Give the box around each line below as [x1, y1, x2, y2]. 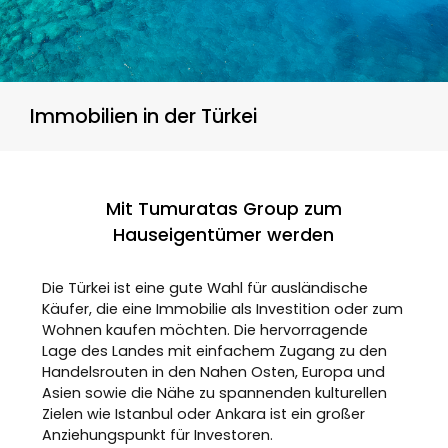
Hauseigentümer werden [113, 223, 335, 247]
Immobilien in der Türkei [30, 103, 257, 130]
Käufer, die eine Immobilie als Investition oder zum [42, 299, 404, 319]
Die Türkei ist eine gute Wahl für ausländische [42, 278, 369, 298]
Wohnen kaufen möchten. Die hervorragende [42, 320, 369, 340]
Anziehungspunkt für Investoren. [42, 425, 274, 445]
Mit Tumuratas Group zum [105, 197, 342, 221]
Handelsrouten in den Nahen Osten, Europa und [42, 362, 386, 382]
